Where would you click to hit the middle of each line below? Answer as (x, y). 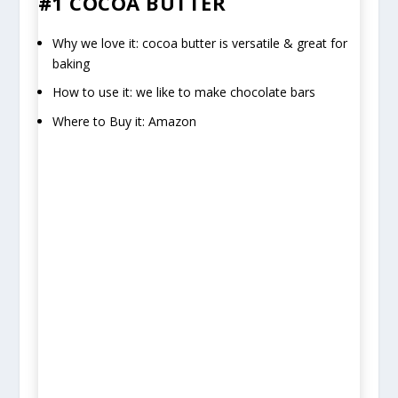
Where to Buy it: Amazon (124, 122)
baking (71, 63)
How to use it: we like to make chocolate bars (183, 92)
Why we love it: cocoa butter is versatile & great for (199, 43)
